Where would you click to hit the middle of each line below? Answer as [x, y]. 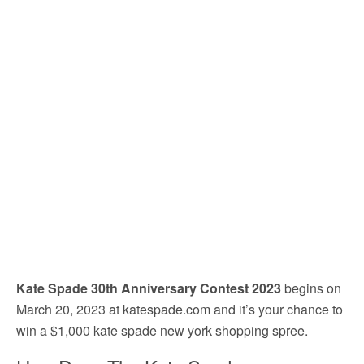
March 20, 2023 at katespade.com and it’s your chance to [180, 309]
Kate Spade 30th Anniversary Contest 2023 [149, 288]
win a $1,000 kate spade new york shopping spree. [162, 330]
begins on [311, 288]
